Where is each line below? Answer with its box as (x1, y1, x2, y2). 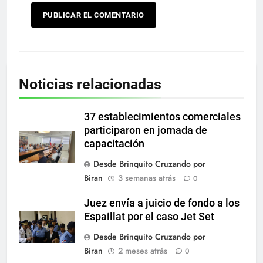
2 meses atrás (118, 244, 167, 257)
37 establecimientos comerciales (84, 110, 241, 123)
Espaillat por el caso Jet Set (84, 210, 214, 222)
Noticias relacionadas (19, 75, 161, 93)
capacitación (84, 137, 144, 150)
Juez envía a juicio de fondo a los (84, 197, 240, 209)
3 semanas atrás (118, 171, 176, 184)
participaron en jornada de (84, 124, 207, 136)
